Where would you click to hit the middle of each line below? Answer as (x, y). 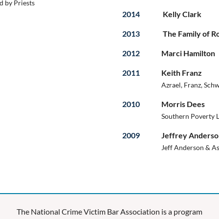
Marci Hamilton (188, 53)
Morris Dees (183, 104)
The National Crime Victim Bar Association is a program (109, 211)
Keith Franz (182, 72)
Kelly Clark (182, 14)
